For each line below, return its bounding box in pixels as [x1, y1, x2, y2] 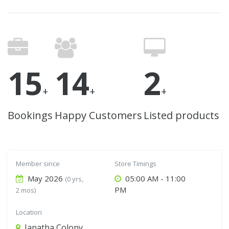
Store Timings [114, 159, 157, 168]
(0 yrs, [65, 174, 83, 184]
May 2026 [26, 173, 65, 184]
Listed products [144, 108, 220, 122]
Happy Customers [54, 108, 142, 122]
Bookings [8, 108, 53, 122]
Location [16, 208, 42, 217]
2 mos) [16, 186, 36, 195]
